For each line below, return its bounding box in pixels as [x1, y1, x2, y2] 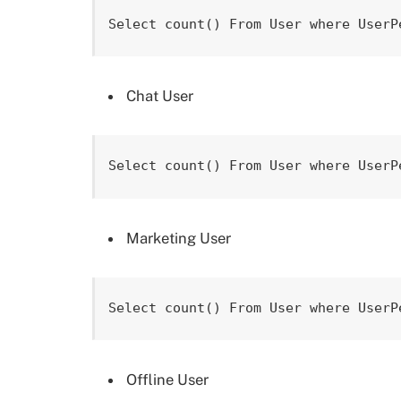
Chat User [126, 87, 193, 106]
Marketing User [126, 228, 231, 247]
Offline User [126, 371, 209, 389]
